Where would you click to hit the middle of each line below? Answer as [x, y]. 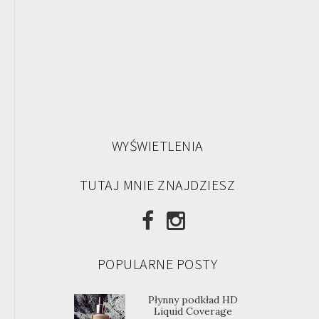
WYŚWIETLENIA [157, 146]
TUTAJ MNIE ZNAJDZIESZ [157, 185]
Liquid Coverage [193, 311]
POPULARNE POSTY [157, 264]
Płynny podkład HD [193, 299]
